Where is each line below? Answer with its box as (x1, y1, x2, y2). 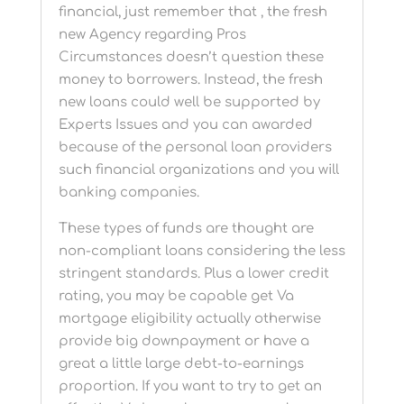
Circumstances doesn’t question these (58, 49, 324, 65)
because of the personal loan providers (58, 139, 332, 155)
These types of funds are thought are (58, 220, 314, 236)
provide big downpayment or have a (58, 333, 309, 349)
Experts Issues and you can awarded (58, 116, 313, 133)
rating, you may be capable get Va (58, 288, 294, 304)
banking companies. (58, 184, 199, 200)
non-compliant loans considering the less (58, 243, 345, 259)
